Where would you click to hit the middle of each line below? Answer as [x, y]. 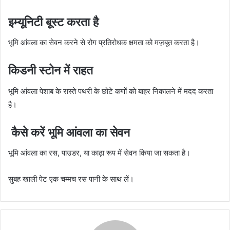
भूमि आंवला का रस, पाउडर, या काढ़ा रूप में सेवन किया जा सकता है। [99, 153]
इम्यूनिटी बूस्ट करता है [53, 22]
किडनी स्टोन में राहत [51, 71]
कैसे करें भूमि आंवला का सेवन [69, 132]
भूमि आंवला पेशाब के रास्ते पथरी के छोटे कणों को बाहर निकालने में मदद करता [111, 91]
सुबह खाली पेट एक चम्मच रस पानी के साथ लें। [71, 179]
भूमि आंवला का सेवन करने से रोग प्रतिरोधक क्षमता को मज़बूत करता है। [104, 43]
